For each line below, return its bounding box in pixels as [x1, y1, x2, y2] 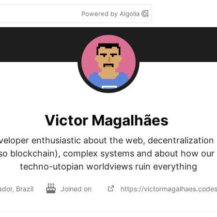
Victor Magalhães [45, 111, 169, 129]
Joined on [60, 184, 93, 193]
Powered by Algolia [81, 10, 141, 17]
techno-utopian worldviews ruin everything [20, 161, 197, 171]
